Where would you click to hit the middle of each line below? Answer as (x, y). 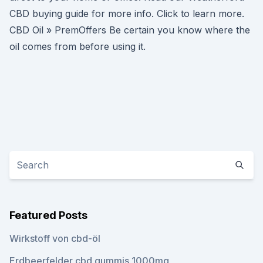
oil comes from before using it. (77, 46)
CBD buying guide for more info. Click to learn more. (127, 14)
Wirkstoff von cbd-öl (55, 238)
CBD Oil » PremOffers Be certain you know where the (130, 30)
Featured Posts (48, 215)
